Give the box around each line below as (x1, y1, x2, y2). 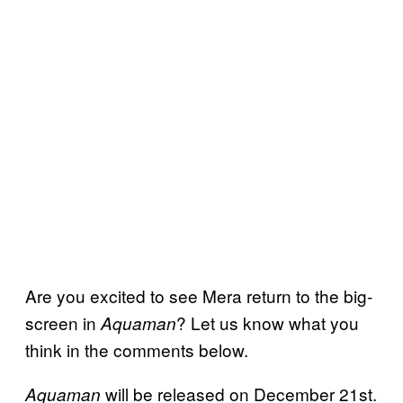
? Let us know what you (176, 309, 359, 335)
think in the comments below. (25, 336, 248, 362)
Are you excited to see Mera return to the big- (25, 282, 372, 308)
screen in (25, 309, 101, 335)
